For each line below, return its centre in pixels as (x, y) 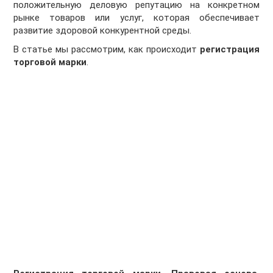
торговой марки (50, 62)
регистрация (229, 50)
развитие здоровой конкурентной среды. (103, 31)
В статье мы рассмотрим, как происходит (107, 50)
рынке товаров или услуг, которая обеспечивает (136, 18)
